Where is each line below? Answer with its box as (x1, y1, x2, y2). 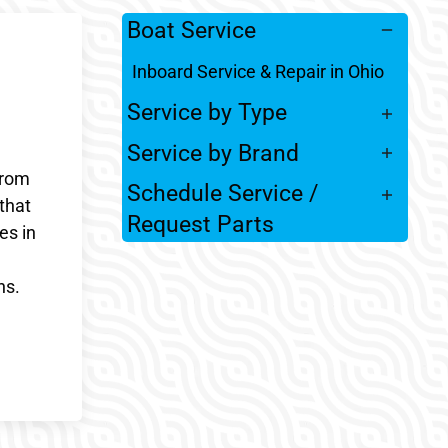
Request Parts (127, 211, 274, 238)
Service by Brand (127, 139, 299, 166)
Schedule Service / (127, 180, 318, 207)
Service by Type (127, 99, 287, 126)
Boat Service (127, 16, 256, 43)
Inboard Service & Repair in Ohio (132, 61, 384, 83)
